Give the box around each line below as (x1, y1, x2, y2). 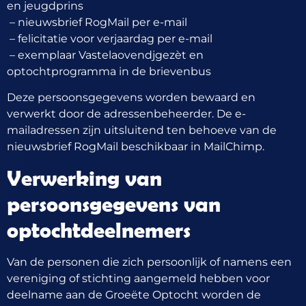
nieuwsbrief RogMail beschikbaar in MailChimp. (7, 140, 264, 154)
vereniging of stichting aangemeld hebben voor (7, 271, 270, 285)
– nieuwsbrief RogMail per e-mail (7, 15, 187, 29)
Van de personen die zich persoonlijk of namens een (7, 255, 292, 268)
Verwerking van (7, 165, 162, 191)
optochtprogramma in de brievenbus (7, 64, 211, 78)
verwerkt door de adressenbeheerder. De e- (7, 107, 246, 121)
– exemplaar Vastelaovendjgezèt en (7, 48, 204, 61)
